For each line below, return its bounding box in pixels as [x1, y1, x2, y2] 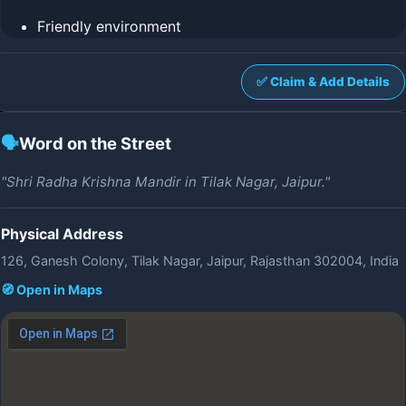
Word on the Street [19, 133, 171, 153]
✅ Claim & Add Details [256, 74, 390, 89]
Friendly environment [37, 17, 181, 35]
